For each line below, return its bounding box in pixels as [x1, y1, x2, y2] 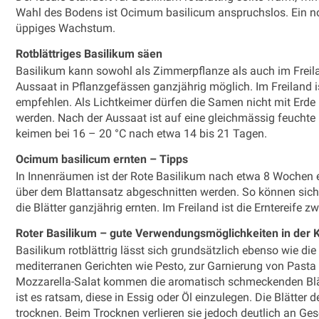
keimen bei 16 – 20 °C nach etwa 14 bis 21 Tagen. [16, 126, 270, 140]
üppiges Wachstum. [16, 21, 118, 35]
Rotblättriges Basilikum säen [16, 46, 165, 61]
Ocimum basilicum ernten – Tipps [16, 152, 188, 166]
